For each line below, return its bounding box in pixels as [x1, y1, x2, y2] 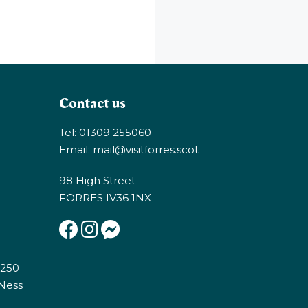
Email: [59, 142, 93, 156]
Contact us [59, 91, 126, 115]
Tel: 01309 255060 [59, 125, 151, 139]
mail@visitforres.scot [93, 142, 199, 156]
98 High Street [59, 173, 135, 187]
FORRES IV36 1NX [59, 190, 151, 204]
